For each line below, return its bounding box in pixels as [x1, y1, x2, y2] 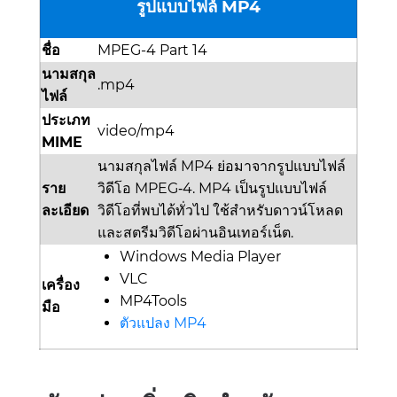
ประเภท [42, 112, 90, 129]
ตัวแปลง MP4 [120, 315, 206, 332]
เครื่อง [42, 276, 80, 294]
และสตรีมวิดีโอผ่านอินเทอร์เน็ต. [97, 224, 293, 242]
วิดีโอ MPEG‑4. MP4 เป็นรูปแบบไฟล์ [97, 180, 327, 198]
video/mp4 [97, 122, 175, 140]
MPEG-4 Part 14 [97, 42, 207, 59]
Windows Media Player [120, 248, 281, 266]
